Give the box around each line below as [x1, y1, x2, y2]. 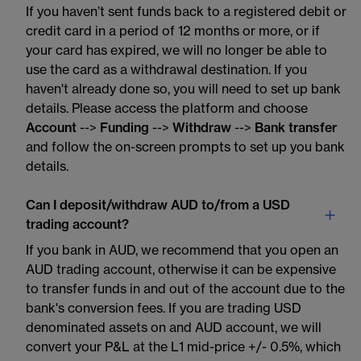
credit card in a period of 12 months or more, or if [26, 25, 320, 38]
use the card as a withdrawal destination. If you [26, 64, 307, 77]
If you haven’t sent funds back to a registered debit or [26, 6, 346, 19]
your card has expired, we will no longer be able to [26, 44, 327, 57]
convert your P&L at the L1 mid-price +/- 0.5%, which [26, 341, 341, 354]
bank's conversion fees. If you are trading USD [26, 302, 301, 315]
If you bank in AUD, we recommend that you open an [26, 244, 338, 257]
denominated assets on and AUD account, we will [26, 322, 322, 334]
